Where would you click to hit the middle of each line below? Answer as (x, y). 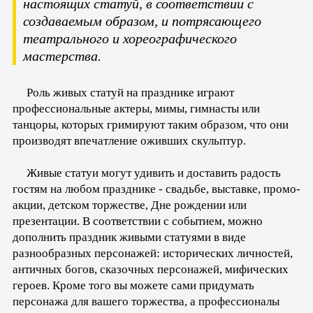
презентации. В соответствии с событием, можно (138, 221)
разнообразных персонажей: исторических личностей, (153, 253)
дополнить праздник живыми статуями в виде (129, 237)
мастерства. (64, 56)
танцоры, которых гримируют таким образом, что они (151, 124)
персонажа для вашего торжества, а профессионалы (146, 301)
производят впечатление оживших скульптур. (129, 140)
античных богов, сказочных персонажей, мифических (151, 269)
